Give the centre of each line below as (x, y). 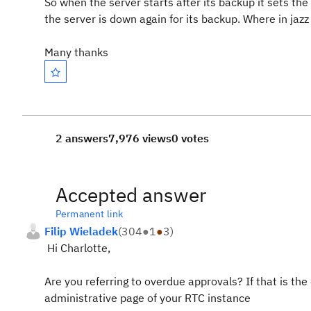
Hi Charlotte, (77, 248)
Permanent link (90, 214)
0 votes (190, 138)
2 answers (82, 138)
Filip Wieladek (81, 231)
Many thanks (76, 52)
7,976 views (140, 138)
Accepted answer (131, 195)
